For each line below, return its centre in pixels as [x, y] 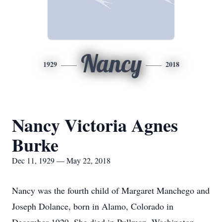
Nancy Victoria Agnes [95, 125]
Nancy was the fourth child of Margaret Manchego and [111, 190]
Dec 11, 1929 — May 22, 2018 [61, 160]
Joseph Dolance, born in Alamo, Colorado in [93, 206]
